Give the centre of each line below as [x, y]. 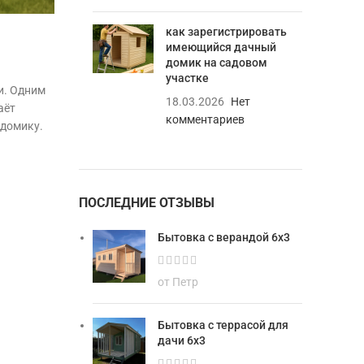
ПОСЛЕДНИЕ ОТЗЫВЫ [146, 203]
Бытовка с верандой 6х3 [223, 237]
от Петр [178, 282]
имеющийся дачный [221, 47]
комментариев [205, 119]
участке [187, 78]
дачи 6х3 [181, 340]
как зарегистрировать [226, 32]
